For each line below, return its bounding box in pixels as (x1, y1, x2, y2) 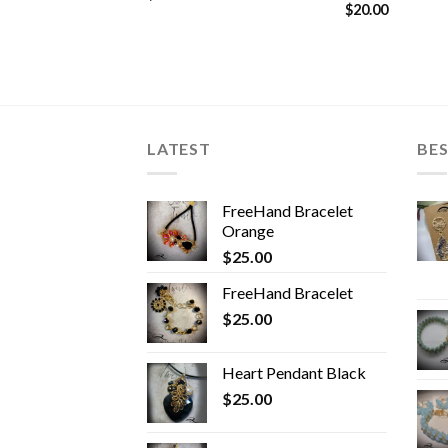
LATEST (147, 139, 211, 159)
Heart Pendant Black (222, 362, 366, 382)
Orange (222, 220, 274, 240)
